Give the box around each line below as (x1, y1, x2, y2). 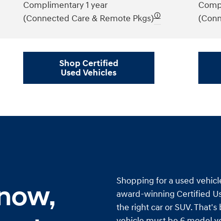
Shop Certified (59, 57, 118, 69)
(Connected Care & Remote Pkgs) (23, 12, 154, 24)
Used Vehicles (61, 67, 117, 78)
